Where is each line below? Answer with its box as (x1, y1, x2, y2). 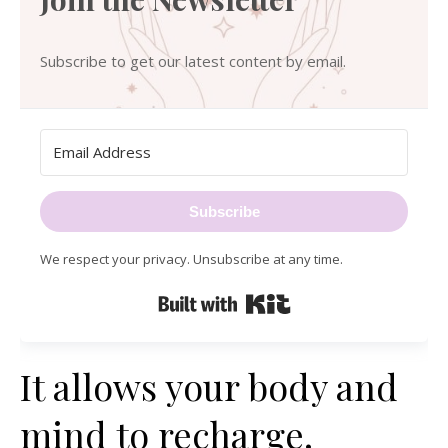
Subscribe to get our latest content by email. (40, 51, 346, 71)
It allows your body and (20, 362, 398, 410)
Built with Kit (290, 288, 377, 308)
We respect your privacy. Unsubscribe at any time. (40, 250, 343, 268)
